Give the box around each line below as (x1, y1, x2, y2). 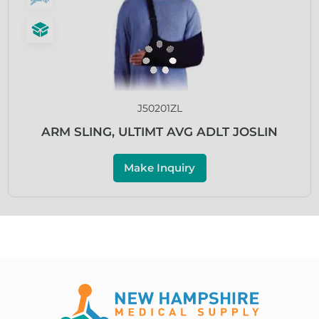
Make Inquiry (124, 161, 195, 174)
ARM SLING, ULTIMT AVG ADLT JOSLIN (41, 125, 278, 139)
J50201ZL (137, 102, 182, 115)
